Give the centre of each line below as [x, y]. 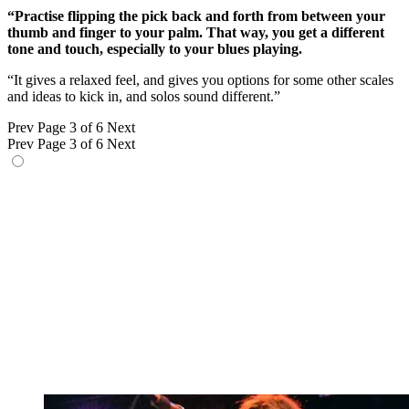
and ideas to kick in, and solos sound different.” [144, 97]
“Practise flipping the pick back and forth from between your [196, 16]
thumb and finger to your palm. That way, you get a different [196, 33]
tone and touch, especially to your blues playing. [155, 49]
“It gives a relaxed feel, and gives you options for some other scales [200, 80]
